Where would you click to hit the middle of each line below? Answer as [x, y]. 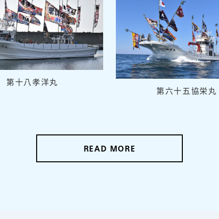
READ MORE [109, 150]
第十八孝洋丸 [32, 82]
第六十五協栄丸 [187, 90]
